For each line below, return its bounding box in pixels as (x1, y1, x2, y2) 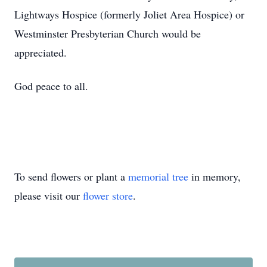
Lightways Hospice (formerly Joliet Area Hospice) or (14, 7, 244, 21)
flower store (83, 188, 133, 203)
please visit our (14, 188, 83, 203)
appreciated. (14, 45, 67, 60)
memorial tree (128, 169, 188, 184)
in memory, (188, 169, 241, 184)
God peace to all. (14, 79, 88, 93)
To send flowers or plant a (14, 169, 128, 184)
